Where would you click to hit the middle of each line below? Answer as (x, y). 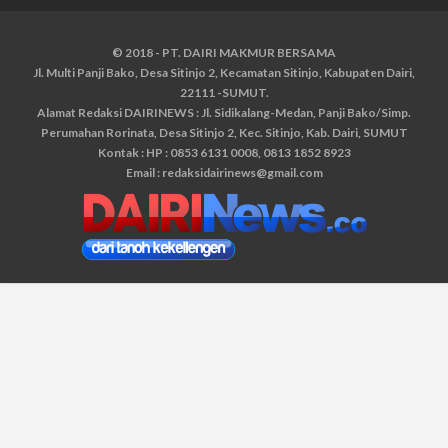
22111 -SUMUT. (224, 92)
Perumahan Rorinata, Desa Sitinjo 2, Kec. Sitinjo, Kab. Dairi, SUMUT (224, 132)
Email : (143, 172)
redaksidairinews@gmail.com (242, 172)
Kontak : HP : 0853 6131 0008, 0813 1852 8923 (224, 152)
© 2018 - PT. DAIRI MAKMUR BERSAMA (224, 52)
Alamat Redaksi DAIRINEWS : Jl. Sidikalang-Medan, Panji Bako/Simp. (224, 112)
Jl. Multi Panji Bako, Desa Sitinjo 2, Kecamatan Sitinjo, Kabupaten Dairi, (224, 72)
